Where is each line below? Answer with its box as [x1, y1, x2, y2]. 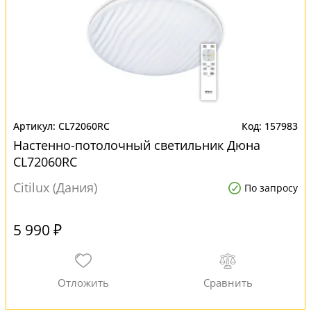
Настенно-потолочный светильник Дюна [13, 137, 260, 153]
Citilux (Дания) [13, 179, 97, 196]
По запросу [244, 181, 298, 194]
